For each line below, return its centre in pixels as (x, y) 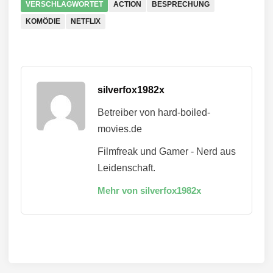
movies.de (120, 129)
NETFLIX (86, 21)
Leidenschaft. (126, 168)
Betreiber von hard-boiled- (154, 112)
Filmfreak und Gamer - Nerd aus (167, 151)
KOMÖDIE (43, 21)
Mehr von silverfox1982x (149, 190)
